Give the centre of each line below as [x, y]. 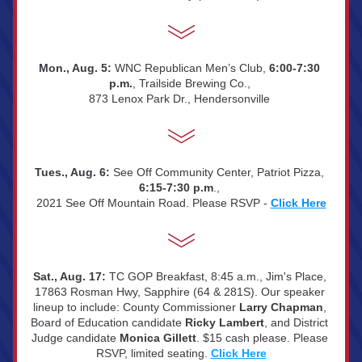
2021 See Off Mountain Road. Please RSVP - [153, 203]
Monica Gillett [158, 338]
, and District [296, 322]
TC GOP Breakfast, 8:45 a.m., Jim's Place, [217, 276]
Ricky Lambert [225, 322]
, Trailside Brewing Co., [193, 83]
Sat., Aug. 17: [69, 276]
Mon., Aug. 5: [77, 68]
